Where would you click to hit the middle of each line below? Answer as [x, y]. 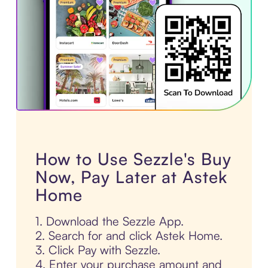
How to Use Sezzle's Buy [133, 159]
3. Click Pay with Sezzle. [98, 250]
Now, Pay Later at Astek [131, 177]
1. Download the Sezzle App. [109, 221]
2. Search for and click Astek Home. [129, 236]
